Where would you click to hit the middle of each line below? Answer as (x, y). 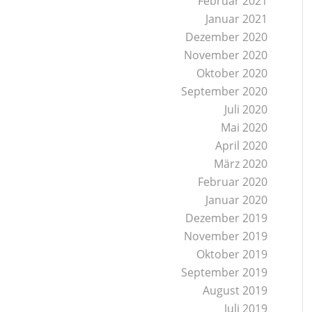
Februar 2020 (233, 182)
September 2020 (225, 91)
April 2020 (242, 146)
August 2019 (235, 290)
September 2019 (225, 272)
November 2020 (226, 55)
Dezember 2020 (227, 37)
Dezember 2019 (227, 218)
